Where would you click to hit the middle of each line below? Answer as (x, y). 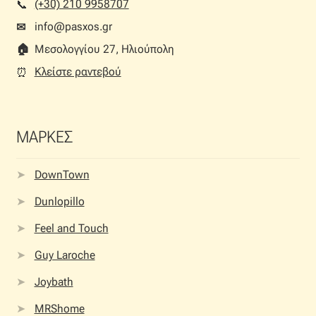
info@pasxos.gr (73, 26)
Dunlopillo (59, 201)
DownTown (62, 174)
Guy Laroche (65, 255)
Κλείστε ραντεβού (78, 71)
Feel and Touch (71, 228)
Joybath (54, 281)
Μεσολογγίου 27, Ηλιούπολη (104, 49)
